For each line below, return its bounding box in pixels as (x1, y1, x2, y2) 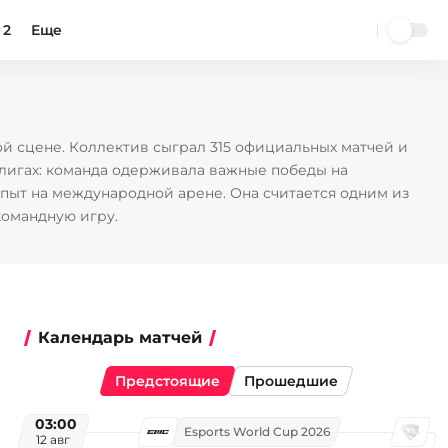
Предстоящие (115, 372, 221, 390)
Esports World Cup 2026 (184, 424, 331, 439)
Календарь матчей (37, 328, 202, 347)
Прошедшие (244, 372, 339, 390)
